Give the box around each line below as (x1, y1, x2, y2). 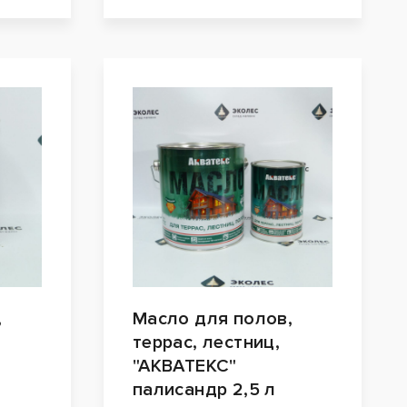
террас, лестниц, (132, 332, 281, 354)
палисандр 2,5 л (132, 379, 276, 402)
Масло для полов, (132, 308, 293, 331)
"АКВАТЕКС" (132, 355, 237, 378)
